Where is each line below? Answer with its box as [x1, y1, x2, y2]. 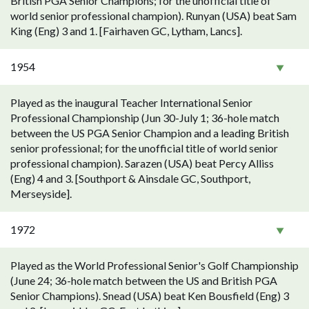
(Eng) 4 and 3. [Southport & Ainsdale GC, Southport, [10, 172, 250, 185]
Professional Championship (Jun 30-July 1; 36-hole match [10, 111, 279, 124]
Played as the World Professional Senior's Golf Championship [10, 259, 299, 272]
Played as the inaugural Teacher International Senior [10, 96, 252, 109]
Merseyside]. [10, 187, 72, 200]
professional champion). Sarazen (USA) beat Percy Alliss [10, 157, 274, 170]
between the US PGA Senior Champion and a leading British [10, 126, 289, 139]
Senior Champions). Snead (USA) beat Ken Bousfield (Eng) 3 [10, 289, 289, 302]
